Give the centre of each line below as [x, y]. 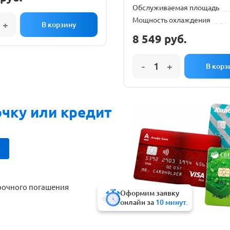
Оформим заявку [150, 193]
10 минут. [172, 202]
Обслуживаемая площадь [176, 8]
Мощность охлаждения [171, 20]
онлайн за [138, 202]
